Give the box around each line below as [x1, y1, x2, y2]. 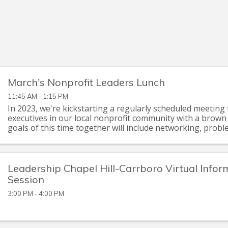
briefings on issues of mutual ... [7, 132, 126, 144]
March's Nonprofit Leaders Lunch [7, 76, 165, 89]
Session [7, 173, 44, 186]
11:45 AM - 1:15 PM [7, 92, 68, 101]
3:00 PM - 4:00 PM [7, 189, 64, 197]
